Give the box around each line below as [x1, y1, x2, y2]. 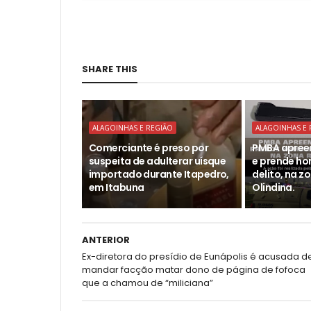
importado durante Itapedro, [89, 167, 229, 181]
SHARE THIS [82, 62, 137, 76]
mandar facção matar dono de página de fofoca [82, 263, 305, 276]
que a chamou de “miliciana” [82, 276, 213, 289]
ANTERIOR [82, 233, 130, 246]
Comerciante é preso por [89, 141, 209, 155]
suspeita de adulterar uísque [89, 154, 226, 168]
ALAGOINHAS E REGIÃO [92, 123, 173, 133]
